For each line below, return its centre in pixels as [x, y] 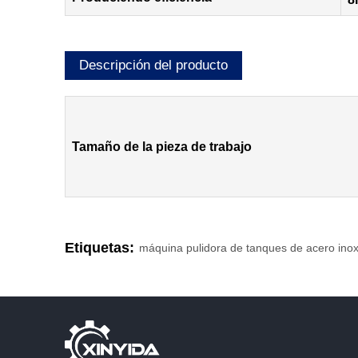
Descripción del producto [153, 65]
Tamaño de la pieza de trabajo [161, 146]
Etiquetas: [99, 247]
